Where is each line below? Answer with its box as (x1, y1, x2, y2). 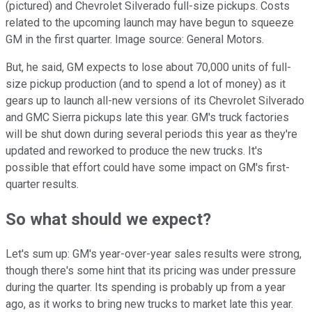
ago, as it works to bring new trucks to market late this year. (6, 297, 293, 311)
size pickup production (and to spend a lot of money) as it (6, 77, 286, 91)
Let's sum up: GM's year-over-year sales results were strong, (6, 247, 302, 260)
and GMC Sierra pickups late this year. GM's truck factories (6, 111, 289, 125)
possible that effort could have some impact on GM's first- (6, 161, 290, 175)
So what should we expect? (6, 209, 211, 229)
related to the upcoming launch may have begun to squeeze (6, 16, 294, 30)
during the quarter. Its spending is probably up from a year (6, 280, 286, 294)
